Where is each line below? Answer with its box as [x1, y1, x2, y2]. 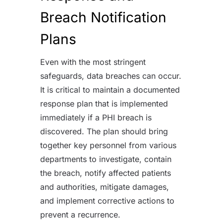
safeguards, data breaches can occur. [40, 70, 181, 81]
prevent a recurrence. [40, 209, 120, 220]
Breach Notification [40, 8, 166, 26]
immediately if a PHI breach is [40, 112, 152, 122]
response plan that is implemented [40, 98, 168, 109]
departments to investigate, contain [40, 154, 171, 164]
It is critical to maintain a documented [40, 84, 180, 95]
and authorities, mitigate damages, [40, 181, 169, 192]
